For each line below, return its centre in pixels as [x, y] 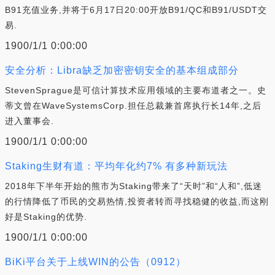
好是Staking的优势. [46, 217]
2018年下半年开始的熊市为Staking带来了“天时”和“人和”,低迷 [134, 186]
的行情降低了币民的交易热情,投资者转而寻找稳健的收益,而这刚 [137, 201]
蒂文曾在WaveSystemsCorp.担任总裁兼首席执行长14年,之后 [133, 106]
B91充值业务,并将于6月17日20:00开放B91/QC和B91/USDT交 [136, 10]
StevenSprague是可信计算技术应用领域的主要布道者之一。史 [136, 90]
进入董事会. [29, 121]
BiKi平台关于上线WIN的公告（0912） [95, 262]
